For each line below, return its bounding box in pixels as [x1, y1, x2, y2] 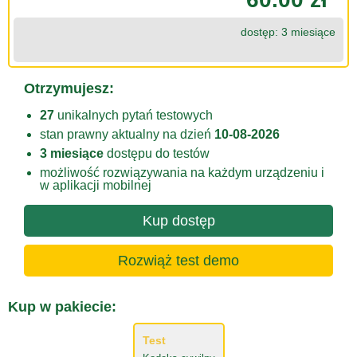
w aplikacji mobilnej [40, 178, 151, 192]
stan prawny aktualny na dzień [40, 127, 214, 141]
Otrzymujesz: [24, 80, 114, 96]
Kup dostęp [142, 213, 215, 229]
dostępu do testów [104, 147, 210, 160]
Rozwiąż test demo [118, 253, 239, 269]
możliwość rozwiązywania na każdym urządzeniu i [40, 166, 324, 179]
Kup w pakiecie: [8, 299, 116, 315]
